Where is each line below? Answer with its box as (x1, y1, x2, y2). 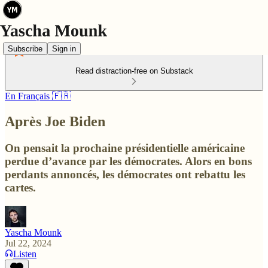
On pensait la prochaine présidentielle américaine (5, 141, 245, 154)
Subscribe (8, 44, 42, 53)
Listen (13, 248, 36, 259)
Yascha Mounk (5, 227, 62, 237)
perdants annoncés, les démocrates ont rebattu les (5, 167, 245, 181)
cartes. (5, 181, 36, 194)
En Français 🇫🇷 (5, 91, 71, 101)
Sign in (52, 44, 76, 53)
